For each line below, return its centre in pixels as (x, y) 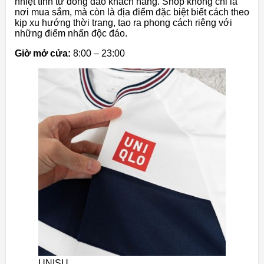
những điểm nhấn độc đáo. (71, 34)
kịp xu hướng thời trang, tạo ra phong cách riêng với (123, 23)
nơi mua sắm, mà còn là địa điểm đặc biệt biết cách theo (132, 12)
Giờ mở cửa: (44, 54)
